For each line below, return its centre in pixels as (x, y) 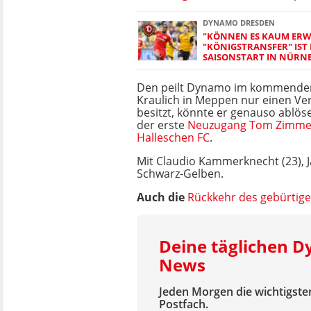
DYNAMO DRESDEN (239, 23)
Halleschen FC (173, 137)
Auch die (162, 197)
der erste (162, 125)
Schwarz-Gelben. (180, 174)
